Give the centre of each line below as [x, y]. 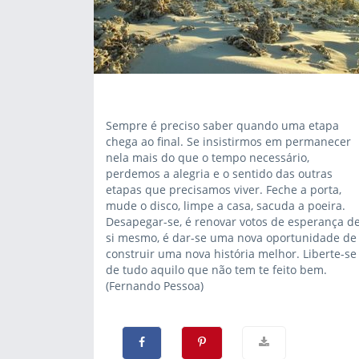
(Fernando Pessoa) [155, 286]
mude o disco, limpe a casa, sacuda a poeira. [226, 206]
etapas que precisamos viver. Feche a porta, [224, 190]
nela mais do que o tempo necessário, [208, 157]
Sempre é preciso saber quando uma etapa [222, 125]
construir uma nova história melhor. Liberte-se [231, 254]
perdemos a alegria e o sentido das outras [219, 173]
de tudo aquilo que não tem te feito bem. [216, 270]
